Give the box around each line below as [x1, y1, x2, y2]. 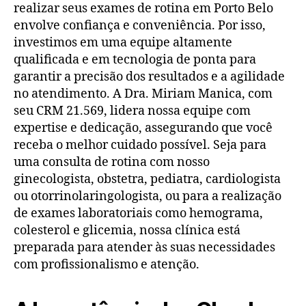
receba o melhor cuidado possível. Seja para [14, 137, 266, 153]
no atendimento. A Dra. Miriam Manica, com [14, 85, 273, 102]
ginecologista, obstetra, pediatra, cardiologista [14, 171, 281, 187]
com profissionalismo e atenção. [14, 256, 199, 273]
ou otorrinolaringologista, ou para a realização [14, 188, 281, 204]
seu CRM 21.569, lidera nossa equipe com [14, 102, 251, 119]
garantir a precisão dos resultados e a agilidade [14, 68, 285, 85]
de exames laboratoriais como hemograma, [14, 205, 263, 221]
